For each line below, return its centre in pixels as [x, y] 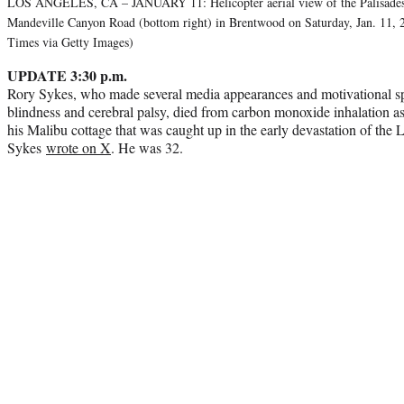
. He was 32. [147, 147]
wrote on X [78, 147]
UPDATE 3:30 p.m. [67, 75]
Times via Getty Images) [70, 41]
